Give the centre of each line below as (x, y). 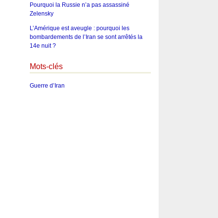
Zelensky (41, 14)
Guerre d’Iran (47, 85)
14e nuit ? (43, 46)
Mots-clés (46, 67)
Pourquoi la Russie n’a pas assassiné (79, 5)
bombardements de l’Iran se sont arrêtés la (86, 37)
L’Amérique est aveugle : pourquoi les (79, 28)
